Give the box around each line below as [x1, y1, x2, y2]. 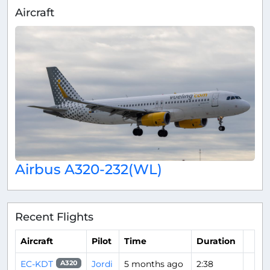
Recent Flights [15, 210, 93, 223]
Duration [196, 236, 236, 247]
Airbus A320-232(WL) [15, 160, 162, 178]
